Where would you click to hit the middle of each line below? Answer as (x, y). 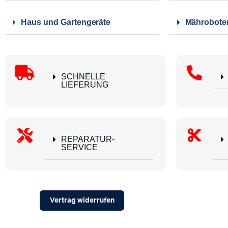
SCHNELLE (83, 77)
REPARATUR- (88, 139)
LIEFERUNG (84, 85)
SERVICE (79, 148)
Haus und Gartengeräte (66, 22)
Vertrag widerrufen (82, 200)
